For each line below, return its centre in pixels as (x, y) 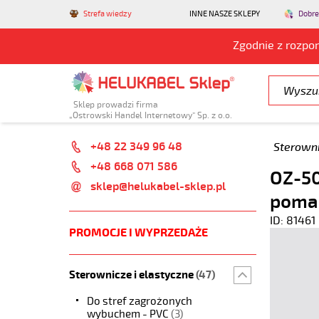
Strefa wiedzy (108, 14)
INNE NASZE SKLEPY (225, 14)
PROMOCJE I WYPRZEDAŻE (138, 232)
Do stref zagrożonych (140, 301)
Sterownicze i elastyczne (132, 275)
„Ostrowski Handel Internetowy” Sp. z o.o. (151, 115)
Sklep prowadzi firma (114, 105)
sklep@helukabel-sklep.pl (158, 186)
